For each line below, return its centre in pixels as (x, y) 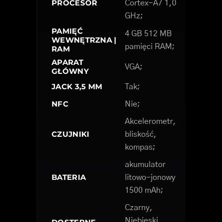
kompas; (140, 147)
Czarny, (139, 208)
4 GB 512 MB (148, 34)
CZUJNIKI (71, 134)
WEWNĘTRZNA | (84, 40)
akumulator (145, 165)
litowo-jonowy (150, 178)
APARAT (67, 62)
